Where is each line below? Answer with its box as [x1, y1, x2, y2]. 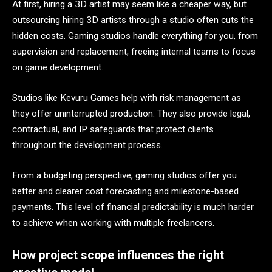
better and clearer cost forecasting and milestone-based [12, 185, 239, 197]
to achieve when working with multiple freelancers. [12, 217, 214, 228]
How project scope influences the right [12, 248, 224, 263]
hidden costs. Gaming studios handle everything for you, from [12, 30, 258, 42]
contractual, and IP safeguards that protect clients [12, 123, 214, 135]
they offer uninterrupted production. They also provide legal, [12, 107, 250, 119]
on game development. [12, 62, 103, 73]
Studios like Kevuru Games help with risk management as [12, 92, 241, 103]
